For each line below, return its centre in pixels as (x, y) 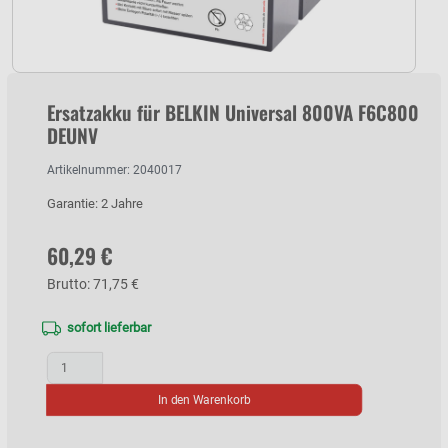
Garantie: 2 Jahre (95, 203)
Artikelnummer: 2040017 (114, 169)
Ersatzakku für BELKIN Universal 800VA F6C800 (233, 112)
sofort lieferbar (109, 327)
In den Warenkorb (204, 400)
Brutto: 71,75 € (93, 283)
